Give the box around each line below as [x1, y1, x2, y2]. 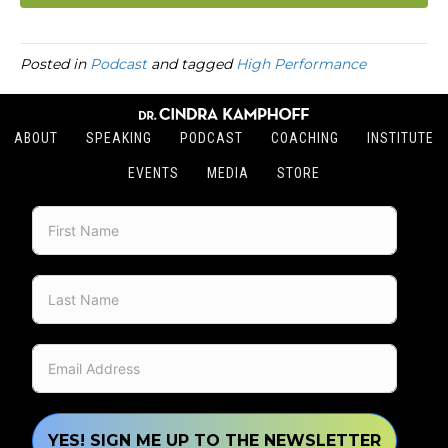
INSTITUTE [367, 130, 434, 146]
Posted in [20, 55, 90, 74]
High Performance [236, 55, 366, 74]
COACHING [271, 130, 339, 146]
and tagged [147, 55, 236, 74]
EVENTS [128, 165, 179, 181]
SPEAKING [86, 130, 152, 146]
